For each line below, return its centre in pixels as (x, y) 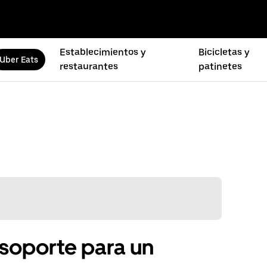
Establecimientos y (103, 52)
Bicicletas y (224, 52)
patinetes (221, 66)
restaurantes (89, 66)
